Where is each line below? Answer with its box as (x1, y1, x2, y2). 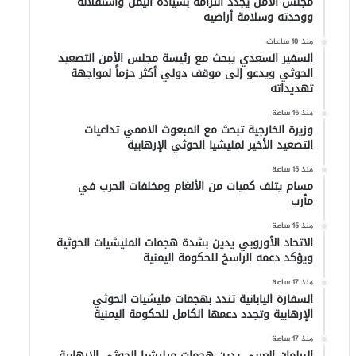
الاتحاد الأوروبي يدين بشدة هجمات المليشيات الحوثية (56, 232, 314, 254)
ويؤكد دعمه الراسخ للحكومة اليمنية (143, 247, 314, 269)
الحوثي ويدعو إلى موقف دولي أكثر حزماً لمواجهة (71, 63, 314, 85)
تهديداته (270, 78, 314, 100)
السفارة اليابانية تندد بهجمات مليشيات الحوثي (92, 288, 314, 311)
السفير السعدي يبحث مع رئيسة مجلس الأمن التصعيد (58, 48, 314, 70)
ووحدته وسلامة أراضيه (203, 6, 314, 29)
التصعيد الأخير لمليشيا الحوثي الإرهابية (127, 134, 314, 157)
